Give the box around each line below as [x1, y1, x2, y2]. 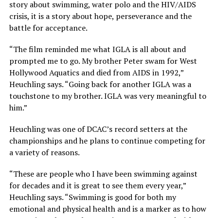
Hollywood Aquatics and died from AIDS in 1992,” [9, 67, 183, 78]
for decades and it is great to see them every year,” [9, 180, 186, 191]
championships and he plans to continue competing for [9, 135, 205, 146]
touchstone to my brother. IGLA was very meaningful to [9, 91, 206, 102]
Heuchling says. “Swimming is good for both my [9, 192, 176, 203]
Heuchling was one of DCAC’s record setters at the [9, 124, 187, 135]
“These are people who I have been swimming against [9, 168, 198, 180]
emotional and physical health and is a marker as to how [9, 203, 206, 215]
